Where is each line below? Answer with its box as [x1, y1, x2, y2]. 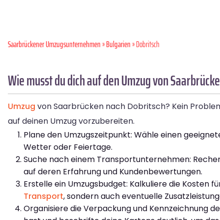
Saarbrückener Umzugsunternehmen [8, 38, 101, 51]
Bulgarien [106, 38, 131, 51]
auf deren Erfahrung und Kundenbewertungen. [24, 166, 202, 178]
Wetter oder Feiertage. [24, 141, 112, 153]
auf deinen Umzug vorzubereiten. [8, 115, 135, 127]
